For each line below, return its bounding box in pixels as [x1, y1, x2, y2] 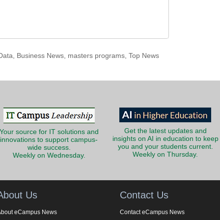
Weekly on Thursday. [133, 151, 198, 159]
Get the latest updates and [124, 127, 207, 135]
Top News [128, 52, 159, 60]
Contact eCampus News [120, 208, 185, 216]
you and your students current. [117, 143, 213, 151]
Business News [16, 52, 64, 60]
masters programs [67, 52, 125, 60]
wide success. [27, 144, 71, 152]
